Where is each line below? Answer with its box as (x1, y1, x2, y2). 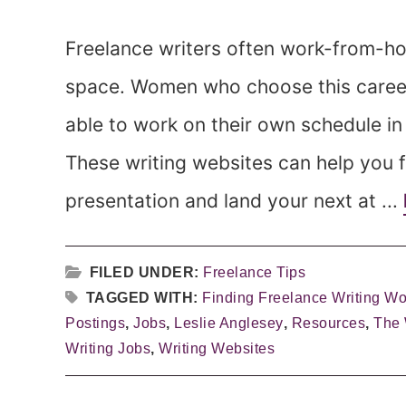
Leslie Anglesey (174, 315, 284, 331)
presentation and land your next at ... (65, 189, 403, 212)
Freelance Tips (203, 265, 305, 280)
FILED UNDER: (89, 265, 203, 280)
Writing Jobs (65, 341, 150, 356)
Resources (291, 315, 365, 331)
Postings (65, 315, 125, 331)
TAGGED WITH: (85, 290, 202, 305)
